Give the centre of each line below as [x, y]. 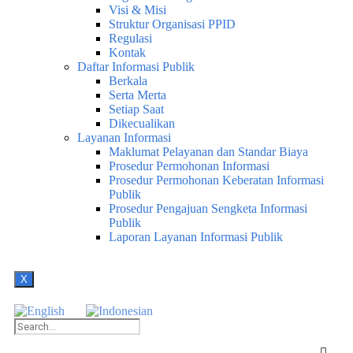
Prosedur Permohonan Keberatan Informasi [216, 180]
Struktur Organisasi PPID [172, 24]
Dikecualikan [142, 123]
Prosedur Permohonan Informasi [189, 166]
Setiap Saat [136, 109]
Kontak [127, 52]
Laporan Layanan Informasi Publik [196, 237]
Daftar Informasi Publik [136, 67]
